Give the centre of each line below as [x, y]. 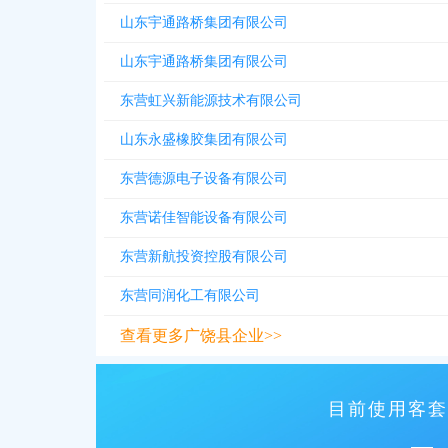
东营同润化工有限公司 [190, 295]
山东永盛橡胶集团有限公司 [204, 139]
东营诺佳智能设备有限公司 [204, 217]
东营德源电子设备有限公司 [204, 178]
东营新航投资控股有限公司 [204, 256]
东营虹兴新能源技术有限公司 [211, 100]
